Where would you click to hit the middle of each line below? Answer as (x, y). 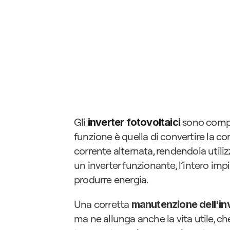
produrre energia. (111, 179)
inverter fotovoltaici (134, 122)
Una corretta (103, 204)
